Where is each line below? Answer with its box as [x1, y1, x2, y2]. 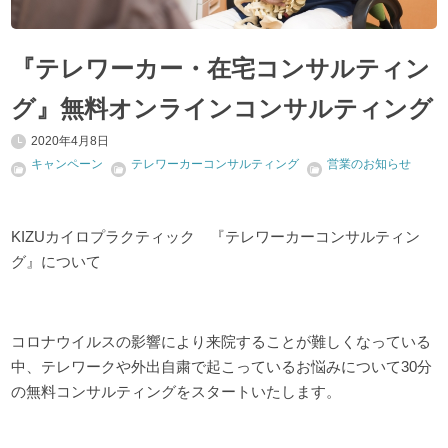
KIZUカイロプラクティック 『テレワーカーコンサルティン [11, 227, 421, 245]
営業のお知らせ [327, 156, 412, 171]
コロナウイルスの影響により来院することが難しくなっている [11, 332, 432, 350]
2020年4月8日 [31, 133, 110, 148]
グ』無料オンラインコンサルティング [11, 94, 434, 122]
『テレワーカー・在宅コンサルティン [11, 54, 431, 82]
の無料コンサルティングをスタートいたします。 [11, 382, 342, 400]
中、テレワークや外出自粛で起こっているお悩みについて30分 [11, 357, 433, 375]
